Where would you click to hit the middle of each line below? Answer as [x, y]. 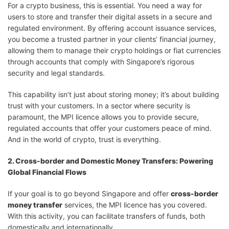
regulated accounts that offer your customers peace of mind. [110, 128]
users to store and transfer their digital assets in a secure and [110, 17]
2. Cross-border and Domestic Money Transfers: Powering [110, 161]
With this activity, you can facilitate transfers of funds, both [106, 216]
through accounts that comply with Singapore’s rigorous [101, 62]
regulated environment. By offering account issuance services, [112, 28]
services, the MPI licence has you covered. [135, 205]
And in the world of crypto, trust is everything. [84, 139]
